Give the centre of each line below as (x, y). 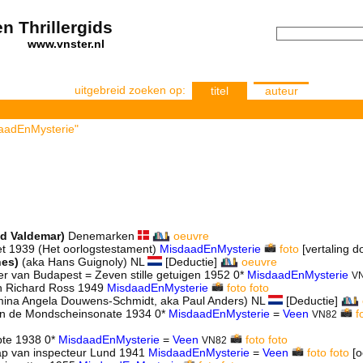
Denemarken (101, 236)
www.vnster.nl (66, 44)
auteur (281, 91)
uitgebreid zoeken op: (130, 90)
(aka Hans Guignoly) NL (83, 262)
